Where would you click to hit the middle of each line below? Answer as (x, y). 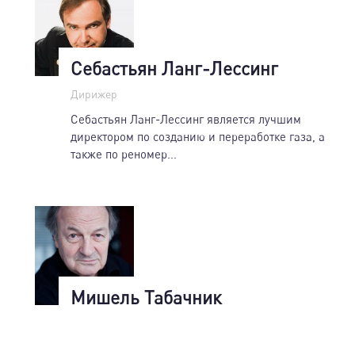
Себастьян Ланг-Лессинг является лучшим (186, 118)
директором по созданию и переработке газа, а (198, 136)
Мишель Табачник (146, 297)
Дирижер (94, 94)
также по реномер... (124, 153)
